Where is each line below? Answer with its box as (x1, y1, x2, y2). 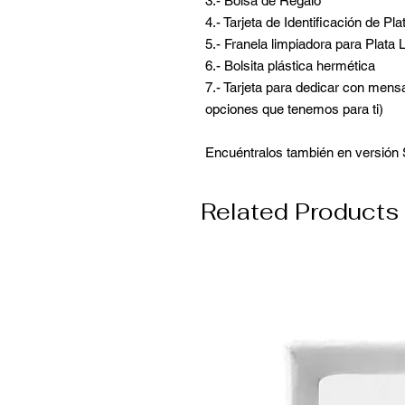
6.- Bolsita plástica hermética (205, 57, 375, 73)
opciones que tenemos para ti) (205, 100, 383, 117)
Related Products (201, 196, 399, 226)
